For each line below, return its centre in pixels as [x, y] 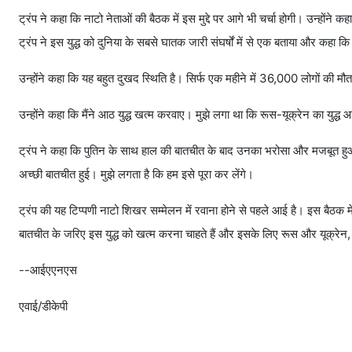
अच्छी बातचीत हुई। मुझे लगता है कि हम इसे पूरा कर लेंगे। [136, 174]
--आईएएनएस [48, 270]
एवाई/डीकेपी [43, 306]
